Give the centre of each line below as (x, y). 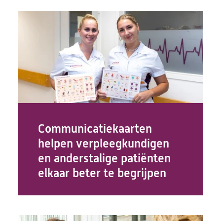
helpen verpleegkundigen (104, 144)
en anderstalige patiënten (105, 158)
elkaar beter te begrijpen (102, 173)
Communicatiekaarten (95, 129)
